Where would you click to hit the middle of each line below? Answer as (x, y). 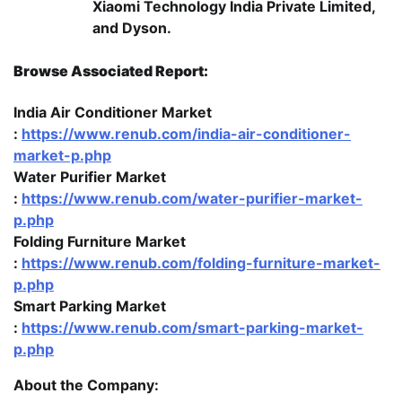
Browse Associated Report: (111, 71)
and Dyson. (132, 28)
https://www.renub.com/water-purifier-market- (192, 198)
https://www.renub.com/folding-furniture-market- (201, 262)
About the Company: (88, 385)
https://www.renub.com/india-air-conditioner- (186, 133)
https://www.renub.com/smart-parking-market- (192, 327)
